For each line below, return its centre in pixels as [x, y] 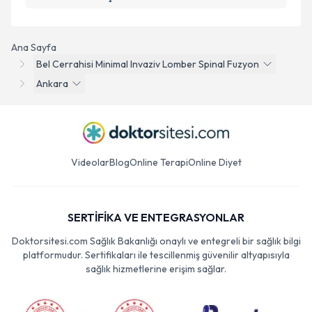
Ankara [52, 84]
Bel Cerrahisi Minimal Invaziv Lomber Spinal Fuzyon [148, 64]
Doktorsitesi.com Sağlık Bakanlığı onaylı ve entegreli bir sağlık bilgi [156, 241]
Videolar [90, 162]
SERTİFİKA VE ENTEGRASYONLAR [156, 217]
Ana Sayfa [34, 47]
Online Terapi [158, 162]
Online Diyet [214, 162]
